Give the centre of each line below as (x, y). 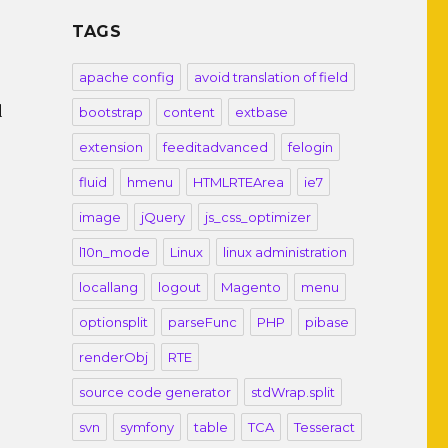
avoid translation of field (270, 77)
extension (110, 147)
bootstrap (110, 112)
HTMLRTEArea (238, 182)
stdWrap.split (292, 392)
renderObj (113, 357)
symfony (146, 427)
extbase (261, 112)
